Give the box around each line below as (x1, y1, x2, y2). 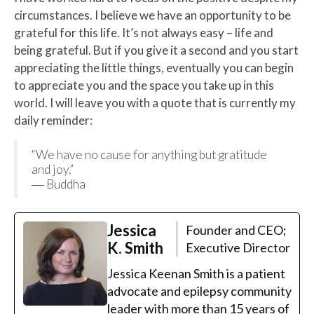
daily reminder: (14, 112, 93, 128)
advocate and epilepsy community (107, 282, 292, 299)
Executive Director (186, 239, 291, 255)
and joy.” (32, 161, 74, 177)
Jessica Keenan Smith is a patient (107, 265, 285, 281)
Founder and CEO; (186, 221, 287, 238)
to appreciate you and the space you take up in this (14, 77, 274, 93)
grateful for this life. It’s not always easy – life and (14, 25, 273, 40)
